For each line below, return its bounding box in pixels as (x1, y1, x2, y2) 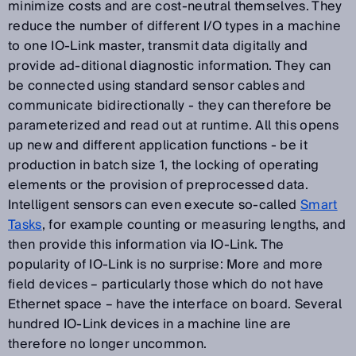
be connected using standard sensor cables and (8, 74, 306, 97)
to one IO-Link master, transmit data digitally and (8, 34, 308, 57)
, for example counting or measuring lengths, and (41, 213, 346, 236)
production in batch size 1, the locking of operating (8, 153, 319, 176)
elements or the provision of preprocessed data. (8, 173, 309, 196)
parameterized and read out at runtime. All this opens (8, 114, 339, 137)
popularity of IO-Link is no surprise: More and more (8, 253, 323, 276)
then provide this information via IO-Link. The (8, 233, 284, 256)
